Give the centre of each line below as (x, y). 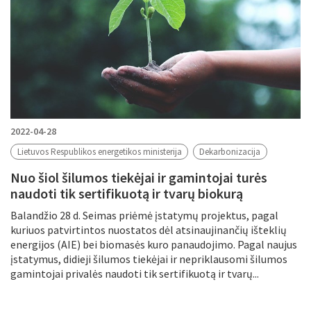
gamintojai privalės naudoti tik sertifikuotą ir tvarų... (135, 273)
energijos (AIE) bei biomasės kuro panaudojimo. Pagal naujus (154, 244)
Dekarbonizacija (230, 152)
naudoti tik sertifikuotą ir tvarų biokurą (127, 193)
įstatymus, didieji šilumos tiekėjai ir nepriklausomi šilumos (149, 259)
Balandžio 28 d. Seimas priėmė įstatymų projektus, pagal (144, 215)
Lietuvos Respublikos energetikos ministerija (99, 152)
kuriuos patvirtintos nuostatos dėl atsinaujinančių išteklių (149, 229)
